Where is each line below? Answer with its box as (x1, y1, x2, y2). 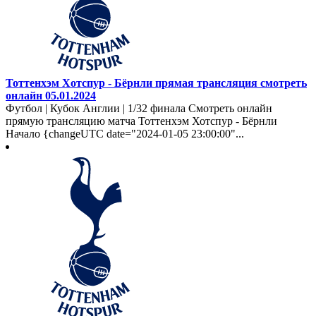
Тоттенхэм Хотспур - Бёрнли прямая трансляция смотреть (6, 76, 307, 89)
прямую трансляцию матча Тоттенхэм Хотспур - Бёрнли (6, 114, 277, 127)
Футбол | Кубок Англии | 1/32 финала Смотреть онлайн (6, 102, 272, 114)
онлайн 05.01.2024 (6, 89, 96, 102)
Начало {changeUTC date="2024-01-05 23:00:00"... (6, 127, 244, 140)
